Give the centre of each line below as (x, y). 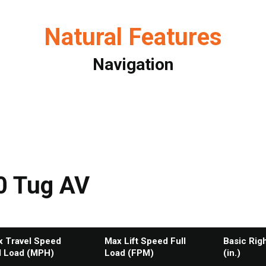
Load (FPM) (129, 253)
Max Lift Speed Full (145, 241)
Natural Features (133, 37)
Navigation (133, 64)
